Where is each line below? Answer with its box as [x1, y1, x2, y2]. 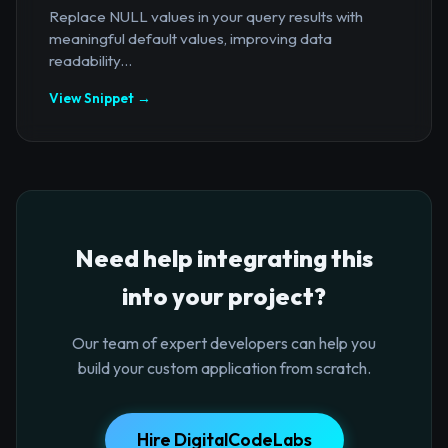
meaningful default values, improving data [49, 28, 332, 48]
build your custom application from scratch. [77, 357, 371, 378]
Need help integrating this [75, 242, 373, 273]
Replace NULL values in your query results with [49, 6, 363, 26]
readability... [49, 50, 132, 70]
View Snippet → [49, 88, 151, 107]
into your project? [122, 280, 326, 311]
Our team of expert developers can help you [72, 332, 376, 353]
